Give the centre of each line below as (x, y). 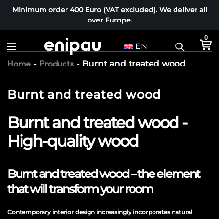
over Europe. (109, 20)
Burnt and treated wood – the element (104, 174)
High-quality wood (73, 141)
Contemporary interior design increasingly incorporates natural (100, 212)
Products (56, 64)
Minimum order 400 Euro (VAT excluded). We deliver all (109, 10)
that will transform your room (80, 189)
